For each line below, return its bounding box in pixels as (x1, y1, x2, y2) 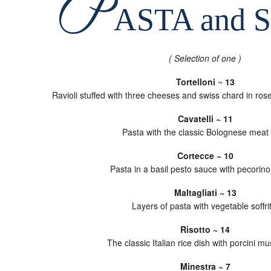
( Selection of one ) (169, 52, 241, 64)
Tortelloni (175, 76, 215, 88)
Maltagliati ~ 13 (174, 186, 237, 198)
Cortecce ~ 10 (177, 149, 233, 162)
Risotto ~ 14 (180, 223, 230, 235)
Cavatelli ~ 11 (177, 113, 233, 125)
